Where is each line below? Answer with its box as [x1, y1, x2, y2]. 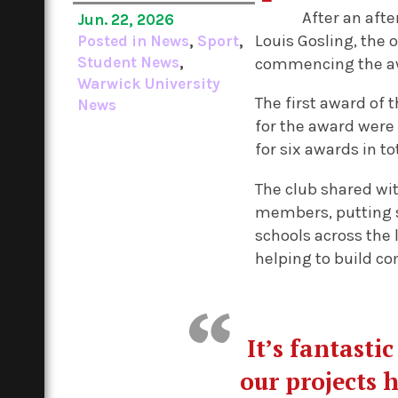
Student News [77, 53, 180, 72]
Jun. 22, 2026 [77, 11, 175, 29]
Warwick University [77, 75, 221, 93]
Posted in [77, 32, 151, 51]
